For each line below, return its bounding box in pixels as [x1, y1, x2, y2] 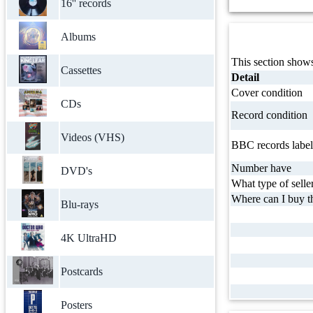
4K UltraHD [61, 232, 117, 244]
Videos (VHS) [61, 131, 124, 143]
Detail [231, 71, 259, 83]
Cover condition [231, 87, 303, 99]
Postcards [61, 265, 103, 277]
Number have [231, 162, 291, 174]
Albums [61, 31, 96, 43]
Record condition [231, 109, 307, 121]
